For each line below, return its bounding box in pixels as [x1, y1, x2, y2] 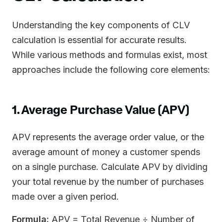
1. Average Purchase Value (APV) [12, 102, 189, 116]
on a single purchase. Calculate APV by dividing [12, 162, 208, 172]
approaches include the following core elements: [12, 64, 210, 75]
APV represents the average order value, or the [12, 132, 204, 142]
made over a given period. [12, 191, 119, 202]
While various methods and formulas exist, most [12, 50, 207, 60]
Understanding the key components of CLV [12, 20, 190, 30]
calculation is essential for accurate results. [12, 35, 187, 45]
